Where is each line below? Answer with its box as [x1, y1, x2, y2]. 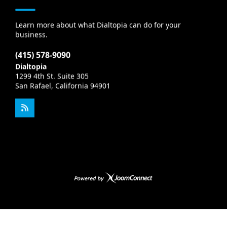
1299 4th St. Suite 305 [15, 71, 89, 81]
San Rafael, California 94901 [15, 81, 110, 90]
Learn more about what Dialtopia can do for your [15, 20, 181, 29]
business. [15, 29, 48, 39]
